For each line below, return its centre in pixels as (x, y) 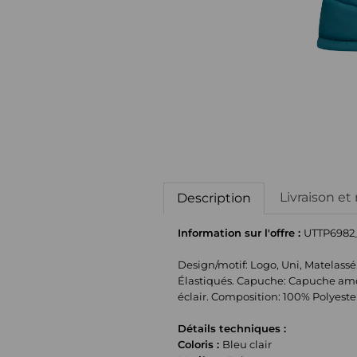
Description (214, 198)
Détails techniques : (232, 328)
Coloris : (200, 344)
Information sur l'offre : (241, 232)
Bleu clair (247, 344)
